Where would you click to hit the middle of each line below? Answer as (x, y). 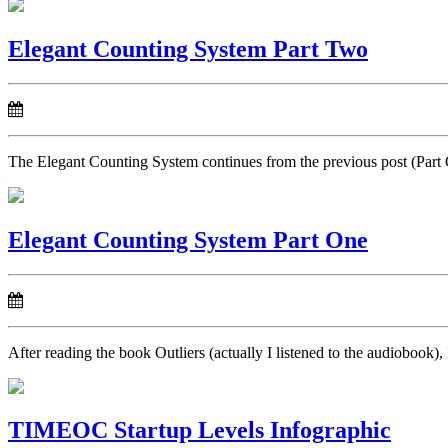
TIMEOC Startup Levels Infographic (199, 430)
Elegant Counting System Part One (188, 239)
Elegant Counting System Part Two (188, 48)
